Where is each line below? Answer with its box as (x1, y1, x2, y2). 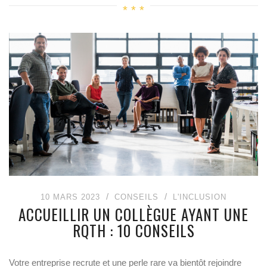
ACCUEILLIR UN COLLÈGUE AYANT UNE (18, 203, 249, 225)
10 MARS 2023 (41, 193, 100, 201)
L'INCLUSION (173, 193, 226, 201)
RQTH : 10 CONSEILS (72, 219, 195, 241)
